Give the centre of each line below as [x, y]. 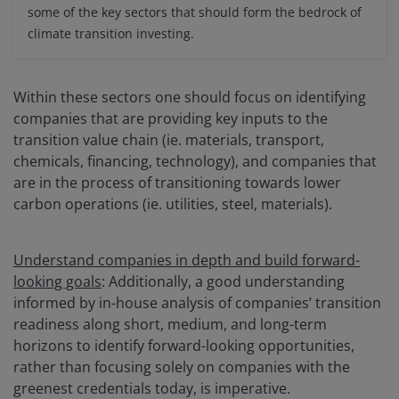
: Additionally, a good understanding [223, 281]
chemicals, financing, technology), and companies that [195, 161]
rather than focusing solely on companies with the [182, 366]
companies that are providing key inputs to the [171, 118]
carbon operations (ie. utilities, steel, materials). [173, 204]
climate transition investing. [111, 33]
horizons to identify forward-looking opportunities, [184, 345]
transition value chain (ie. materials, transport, [169, 139]
